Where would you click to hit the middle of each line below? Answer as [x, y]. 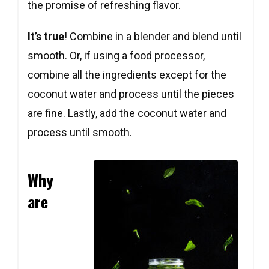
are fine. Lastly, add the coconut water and [127, 113]
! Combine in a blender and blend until [153, 36]
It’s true [46, 36]
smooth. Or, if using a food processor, [116, 56]
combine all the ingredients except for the [127, 75]
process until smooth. [80, 132]
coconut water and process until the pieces [131, 94]
